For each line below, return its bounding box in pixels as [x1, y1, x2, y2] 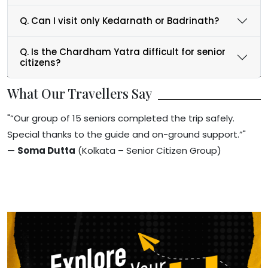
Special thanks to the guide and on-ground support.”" [7, 127, 246, 141]
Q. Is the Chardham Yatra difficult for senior [20, 45, 226, 58]
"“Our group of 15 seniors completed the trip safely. [7, 111, 234, 124]
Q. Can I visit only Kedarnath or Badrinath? [20, 14, 219, 27]
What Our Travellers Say [7, 84, 152, 102]
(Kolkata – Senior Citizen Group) [75, 144, 221, 157]
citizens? [20, 56, 60, 69]
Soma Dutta [17, 144, 75, 157]
